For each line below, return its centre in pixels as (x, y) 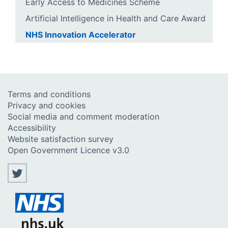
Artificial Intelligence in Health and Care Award (116, 18)
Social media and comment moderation (83, 116)
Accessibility (32, 127)
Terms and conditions (49, 94)
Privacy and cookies (47, 105)
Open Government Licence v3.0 (68, 150)
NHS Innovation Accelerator (81, 34)
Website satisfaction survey (61, 139)
